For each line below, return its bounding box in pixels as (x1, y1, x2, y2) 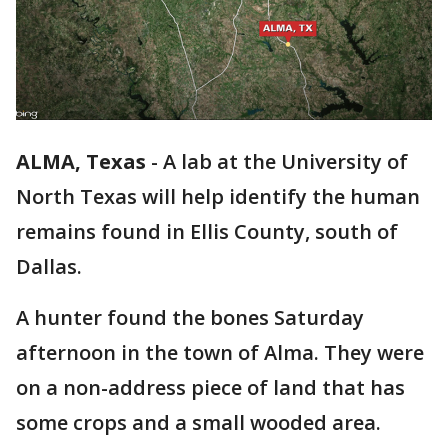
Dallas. (16, 253, 82, 281)
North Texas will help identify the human (16, 183, 420, 211)
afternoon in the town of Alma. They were (16, 339, 424, 367)
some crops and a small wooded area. (16, 409, 381, 437)
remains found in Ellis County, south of (16, 218, 398, 246)
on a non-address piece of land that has (16, 374, 405, 402)
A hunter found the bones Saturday (16, 304, 364, 332)
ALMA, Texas (16, 148, 146, 176)
